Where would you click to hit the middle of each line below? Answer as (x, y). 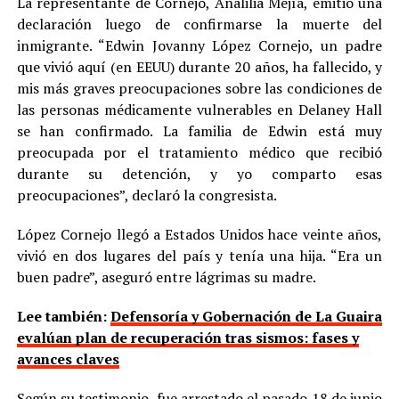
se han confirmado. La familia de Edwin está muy (199, 131)
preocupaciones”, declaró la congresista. (147, 195)
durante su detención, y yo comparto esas (199, 174)
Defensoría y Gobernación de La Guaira (246, 317)
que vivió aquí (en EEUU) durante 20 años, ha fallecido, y (199, 67)
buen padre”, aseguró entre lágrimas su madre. (166, 277)
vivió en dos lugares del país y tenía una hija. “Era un (199, 256)
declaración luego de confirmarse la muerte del (199, 24)
